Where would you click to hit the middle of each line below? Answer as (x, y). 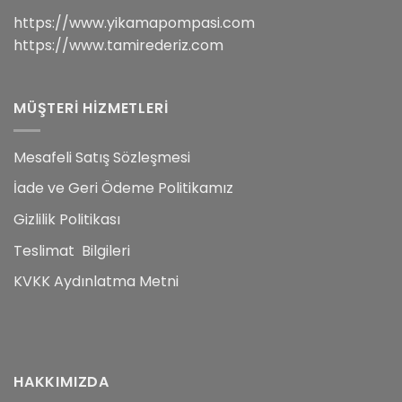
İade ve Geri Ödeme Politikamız (123, 188)
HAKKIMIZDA (61, 381)
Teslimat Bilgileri (72, 250)
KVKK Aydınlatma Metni (96, 282)
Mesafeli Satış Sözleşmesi (102, 157)
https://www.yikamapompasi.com (134, 23)
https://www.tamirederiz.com (118, 46)
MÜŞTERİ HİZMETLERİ (91, 109)
